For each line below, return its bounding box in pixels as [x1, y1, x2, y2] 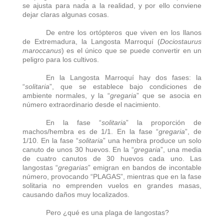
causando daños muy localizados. [22, 190, 129, 198]
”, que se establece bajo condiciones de [49, 82, 201, 90]
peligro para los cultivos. [22, 55, 99, 63]
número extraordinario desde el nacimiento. [22, 100, 160, 108]
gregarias [58, 163, 88, 171]
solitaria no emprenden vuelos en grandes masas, [22, 181, 201, 189]
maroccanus [22, 46, 61, 54]
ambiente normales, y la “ [22, 91, 110, 99]
